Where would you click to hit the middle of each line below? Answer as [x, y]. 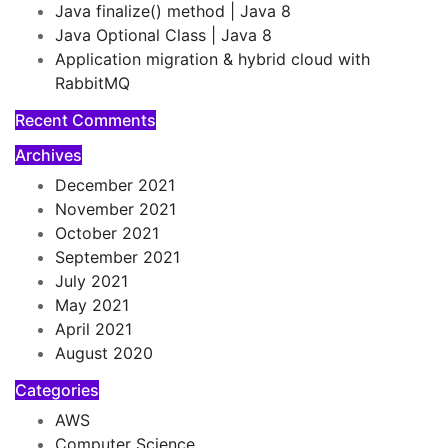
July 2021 [91, 281]
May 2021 [92, 305]
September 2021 [117, 257]
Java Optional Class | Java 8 [163, 35]
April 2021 [93, 329]
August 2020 [104, 353]
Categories [57, 390]
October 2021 [107, 233]
